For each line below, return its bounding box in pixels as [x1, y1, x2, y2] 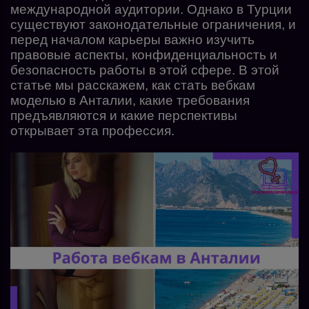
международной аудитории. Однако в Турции [10, 2, 292, 17]
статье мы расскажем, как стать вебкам [10, 78, 255, 92]
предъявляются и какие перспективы [10, 108, 237, 123]
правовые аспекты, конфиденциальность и [10, 48, 277, 62]
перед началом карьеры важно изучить [10, 32, 255, 47]
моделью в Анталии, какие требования [10, 93, 250, 108]
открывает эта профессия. [10, 123, 175, 138]
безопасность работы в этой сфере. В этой [10, 63, 279, 77]
